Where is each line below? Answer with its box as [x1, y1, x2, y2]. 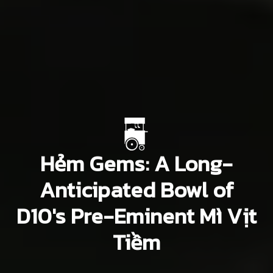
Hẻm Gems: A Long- [40, 147, 233, 180]
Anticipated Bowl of [40, 173, 233, 206]
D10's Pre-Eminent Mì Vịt [16, 199, 257, 232]
